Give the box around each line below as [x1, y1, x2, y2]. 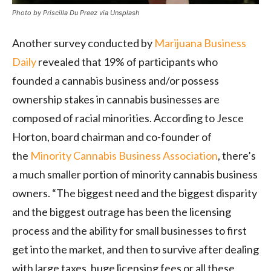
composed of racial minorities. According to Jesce [12, 111, 244, 125]
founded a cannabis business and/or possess [12, 74, 219, 88]
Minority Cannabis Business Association [30, 149, 218, 163]
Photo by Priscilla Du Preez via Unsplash [12, 8, 140, 18]
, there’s [218, 149, 256, 163]
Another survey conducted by [12, 36, 154, 50]
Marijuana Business [154, 36, 246, 50]
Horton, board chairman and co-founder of [12, 130, 212, 144]
